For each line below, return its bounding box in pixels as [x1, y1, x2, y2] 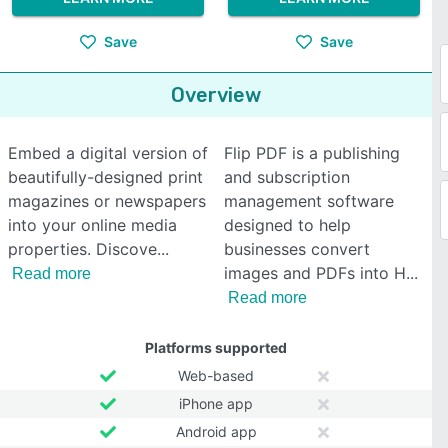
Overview [171, 83, 261, 107]
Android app [175, 423, 257, 440]
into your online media [8, 215, 177, 235]
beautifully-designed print [8, 167, 203, 187]
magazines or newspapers [8, 191, 206, 211]
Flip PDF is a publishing [224, 143, 400, 163]
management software [224, 191, 394, 211]
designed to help [224, 215, 351, 235]
